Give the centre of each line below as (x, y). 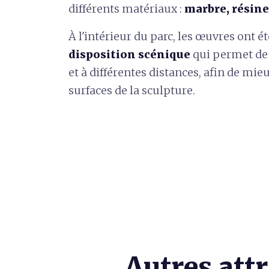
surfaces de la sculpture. (132, 90)
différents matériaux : (126, 9)
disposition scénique (129, 54)
